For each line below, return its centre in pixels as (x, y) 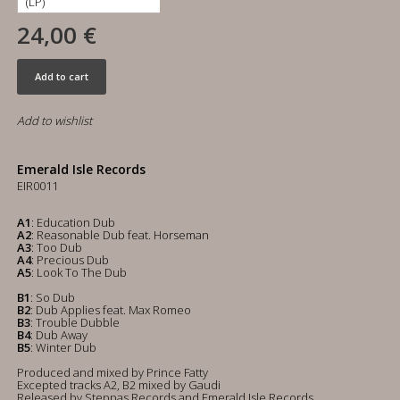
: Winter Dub (63, 347)
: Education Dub (73, 222)
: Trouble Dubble (75, 322)
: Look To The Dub (79, 272)
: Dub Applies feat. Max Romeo (111, 310)
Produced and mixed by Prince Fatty (112, 372)
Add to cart (62, 76)
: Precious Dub (70, 260)
